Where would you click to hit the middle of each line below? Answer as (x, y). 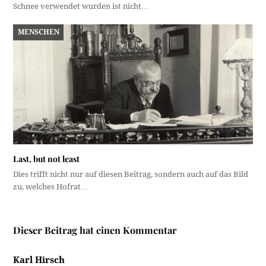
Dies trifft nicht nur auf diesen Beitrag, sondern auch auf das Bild (131, 174)
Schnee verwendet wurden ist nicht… (81, 7)
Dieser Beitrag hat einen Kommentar (95, 230)
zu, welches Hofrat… (51, 186)
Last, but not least (47, 159)
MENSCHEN (38, 32)
